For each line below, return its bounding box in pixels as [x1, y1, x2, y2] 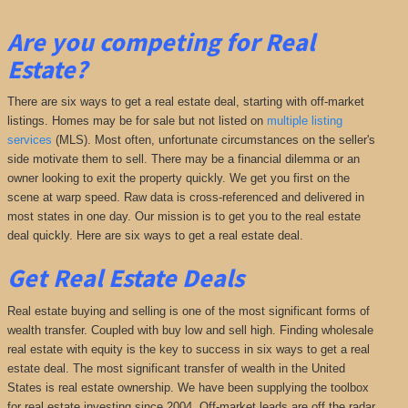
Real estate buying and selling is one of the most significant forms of [6, 303, 370, 318]
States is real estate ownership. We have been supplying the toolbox [6, 380, 369, 394]
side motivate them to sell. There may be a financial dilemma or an [6, 152, 360, 167]
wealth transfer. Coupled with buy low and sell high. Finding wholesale [6, 322, 373, 337]
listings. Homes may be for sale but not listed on [6, 114, 267, 128]
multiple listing [266, 114, 342, 128]
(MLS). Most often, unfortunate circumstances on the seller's [51, 133, 375, 148]
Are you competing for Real [6, 25, 315, 58]
